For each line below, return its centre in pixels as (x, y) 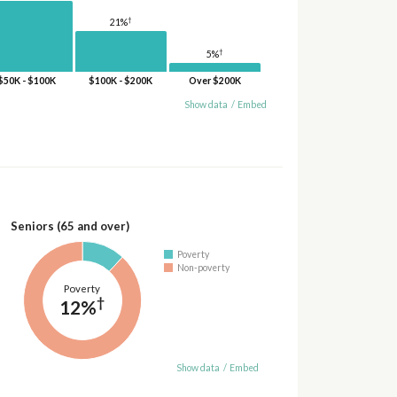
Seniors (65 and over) (70, 226)
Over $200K (214, 81)
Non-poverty (204, 267)
